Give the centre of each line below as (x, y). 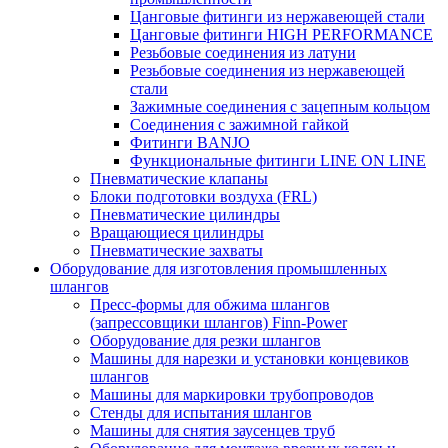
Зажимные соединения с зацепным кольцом (280, 106)
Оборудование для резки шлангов (205, 340)
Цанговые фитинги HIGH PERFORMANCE (281, 34)
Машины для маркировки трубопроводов (232, 394)
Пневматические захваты (176, 250)
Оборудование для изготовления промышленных (218, 268)
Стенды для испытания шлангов (201, 412)
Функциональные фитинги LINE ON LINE (278, 160)
